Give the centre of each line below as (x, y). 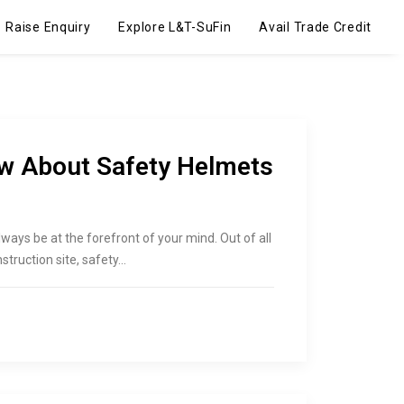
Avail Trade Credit (315, 27)
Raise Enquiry (48, 27)
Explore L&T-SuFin (175, 27)
